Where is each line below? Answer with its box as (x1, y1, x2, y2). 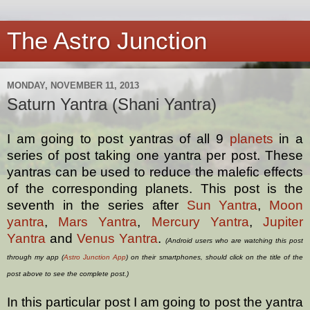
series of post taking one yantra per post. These (7, 147, 303, 163)
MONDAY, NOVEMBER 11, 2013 (7, 80, 139, 91)
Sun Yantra (186, 197, 258, 212)
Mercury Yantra (151, 214, 249, 229)
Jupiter (263, 214, 304, 229)
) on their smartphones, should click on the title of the (126, 253, 304, 261)
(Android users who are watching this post (165, 236, 303, 244)
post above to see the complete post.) (7, 269, 129, 277)
